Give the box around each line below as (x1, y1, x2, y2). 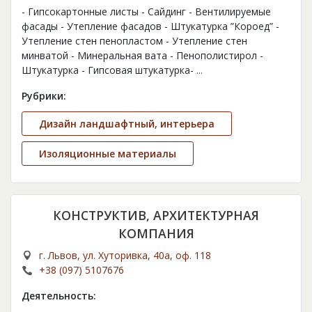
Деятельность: (22, 289, 96, 303)
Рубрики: (22, 89, 66, 103)
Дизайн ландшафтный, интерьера (39, 117, 214, 131)
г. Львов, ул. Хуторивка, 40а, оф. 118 (39, 249, 211, 263)
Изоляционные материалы (39, 147, 176, 161)
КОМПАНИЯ (118, 225, 194, 242)
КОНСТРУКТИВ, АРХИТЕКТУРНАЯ (53, 207, 259, 224)
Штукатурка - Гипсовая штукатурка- (22, 63, 196, 77)
